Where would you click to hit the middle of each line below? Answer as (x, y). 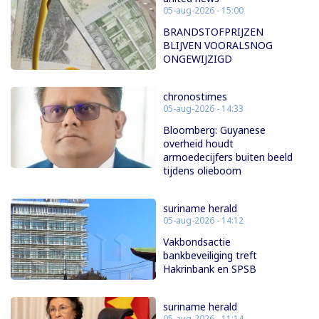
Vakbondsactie (197, 241)
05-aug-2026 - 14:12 (203, 220)
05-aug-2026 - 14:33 (203, 108)
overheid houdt (198, 143)
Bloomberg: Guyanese (214, 130)
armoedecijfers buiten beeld (228, 157)
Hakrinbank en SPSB (210, 268)
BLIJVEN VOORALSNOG (218, 45)
